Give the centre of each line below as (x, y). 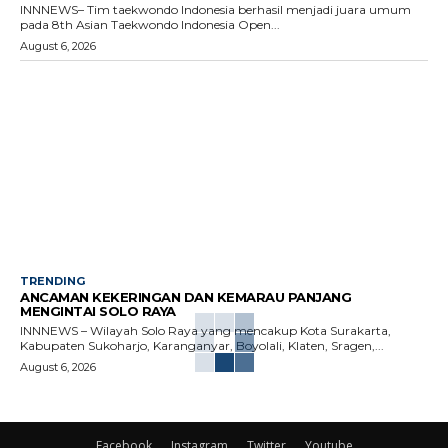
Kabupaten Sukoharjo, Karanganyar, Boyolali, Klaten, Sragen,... (202, 345)
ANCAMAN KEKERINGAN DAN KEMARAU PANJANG (185, 296)
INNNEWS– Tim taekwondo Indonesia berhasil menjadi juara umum (215, 10)
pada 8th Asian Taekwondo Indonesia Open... (150, 25)
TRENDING (52, 280)
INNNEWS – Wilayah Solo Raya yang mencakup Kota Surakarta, (205, 330)
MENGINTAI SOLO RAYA (98, 310)
